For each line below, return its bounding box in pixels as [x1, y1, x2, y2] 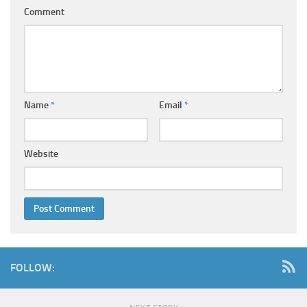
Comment [24, 6, 64, 19]
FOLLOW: [10, 261, 55, 275]
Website [24, 148, 58, 160]
